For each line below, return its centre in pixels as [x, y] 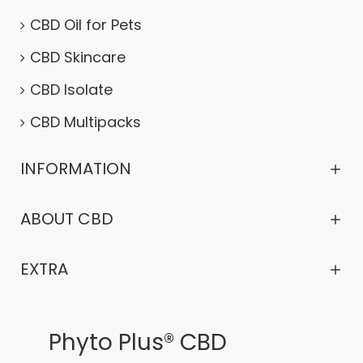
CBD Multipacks [85, 122]
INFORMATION [76, 169]
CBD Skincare [78, 57]
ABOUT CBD [67, 219]
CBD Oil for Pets [86, 25]
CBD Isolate [71, 90]
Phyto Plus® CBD [138, 342]
